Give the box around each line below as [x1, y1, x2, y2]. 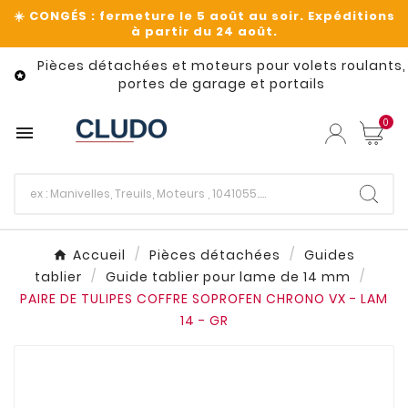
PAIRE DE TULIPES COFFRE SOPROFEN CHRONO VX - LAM [20, 290, 388, 309]
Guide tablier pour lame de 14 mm [105, 268, 351, 287]
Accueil [73, 246, 126, 265]
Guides [304, 246, 355, 265]
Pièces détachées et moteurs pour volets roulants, [36, 56, 406, 75]
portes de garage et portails [117, 75, 325, 93]
